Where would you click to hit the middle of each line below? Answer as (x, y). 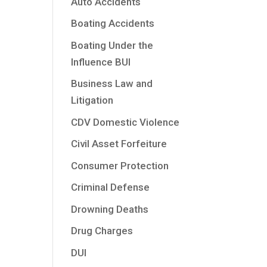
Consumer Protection (120, 165)
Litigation (92, 100)
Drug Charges (102, 231)
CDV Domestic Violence (125, 122)
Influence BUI (101, 62)
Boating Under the (112, 45)
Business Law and (112, 83)
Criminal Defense (111, 187)
